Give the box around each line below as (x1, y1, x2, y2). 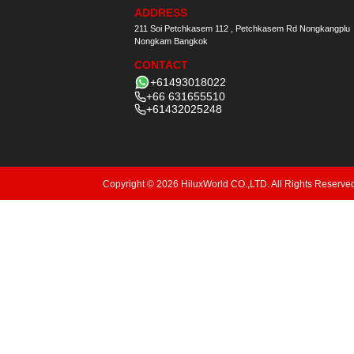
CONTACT (134, 58, 188, 71)
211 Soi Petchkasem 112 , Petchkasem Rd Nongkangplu (134, 24, 350, 33)
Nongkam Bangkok (134, 36, 208, 46)
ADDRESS (134, 6, 187, 19)
